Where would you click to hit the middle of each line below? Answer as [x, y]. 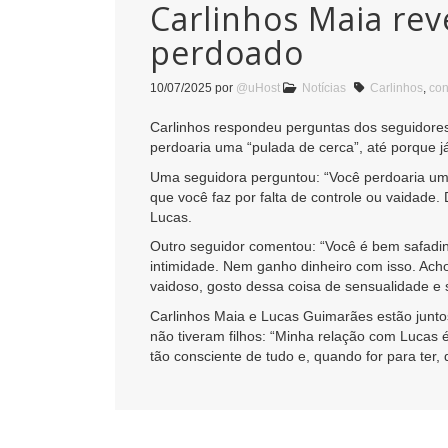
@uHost [258, 88]
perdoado [227, 53]
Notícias [324, 88]
